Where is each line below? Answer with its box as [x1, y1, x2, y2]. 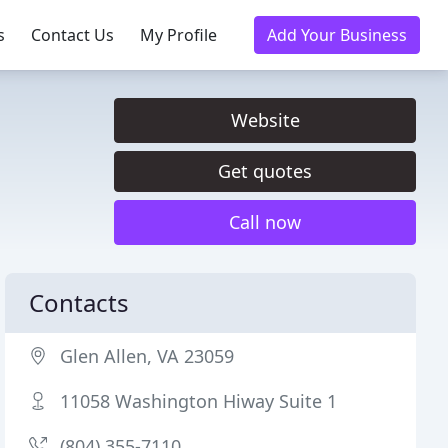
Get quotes [218, 159, 312, 183]
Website [230, 108, 300, 132]
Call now [229, 210, 301, 234]
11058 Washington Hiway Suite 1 [60, 389, 338, 413]
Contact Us [31, 24, 114, 46]
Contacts [29, 286, 130, 319]
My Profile [140, 24, 217, 46]
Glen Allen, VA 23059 [60, 344, 235, 368]
